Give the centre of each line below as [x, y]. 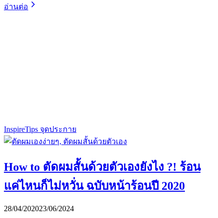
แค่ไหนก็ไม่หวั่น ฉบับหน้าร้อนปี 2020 [94, 186]
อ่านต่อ [16, 6]
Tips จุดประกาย [51, 129]
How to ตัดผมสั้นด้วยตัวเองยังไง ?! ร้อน [102, 167]
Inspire [14, 129]
